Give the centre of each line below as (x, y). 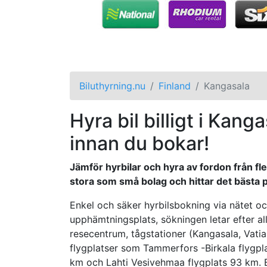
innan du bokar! (139, 143)
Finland (175, 86)
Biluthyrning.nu (112, 86)
